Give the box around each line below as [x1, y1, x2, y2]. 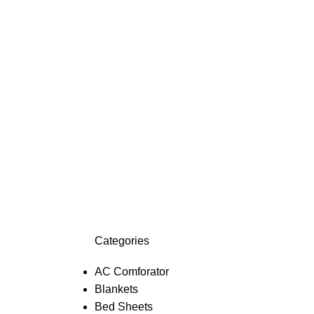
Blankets [94, 283, 138, 296]
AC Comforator [94, 266, 169, 278]
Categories [94, 235, 149, 247]
